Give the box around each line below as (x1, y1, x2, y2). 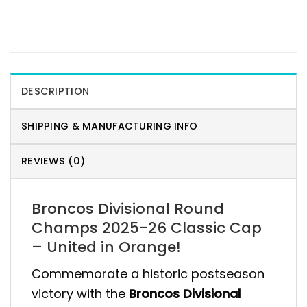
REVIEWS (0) (21, 153, 86, 168)
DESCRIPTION (21, 84, 90, 98)
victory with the (32, 285, 129, 303)
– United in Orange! (32, 236, 181, 258)
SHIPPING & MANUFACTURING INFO (21, 119, 198, 133)
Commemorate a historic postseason (32, 265, 265, 283)
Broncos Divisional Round (32, 197, 224, 219)
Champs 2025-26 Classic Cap (32, 217, 262, 238)
